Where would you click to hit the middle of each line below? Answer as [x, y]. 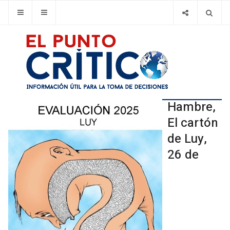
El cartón [193, 123]
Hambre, [191, 107]
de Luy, [187, 139]
